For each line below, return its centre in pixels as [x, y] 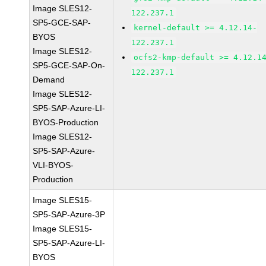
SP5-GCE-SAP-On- [69, 65]
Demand [49, 80]
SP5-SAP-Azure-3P [69, 214]
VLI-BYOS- [53, 165]
